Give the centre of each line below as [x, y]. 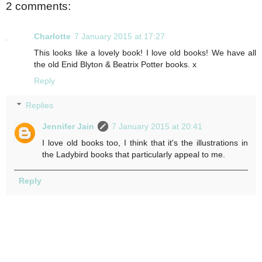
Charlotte [52, 37]
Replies [40, 105]
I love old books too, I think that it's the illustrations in [145, 142]
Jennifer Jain [68, 126]
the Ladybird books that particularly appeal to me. [134, 154]
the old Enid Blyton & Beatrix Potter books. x [115, 65]
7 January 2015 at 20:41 [157, 126]
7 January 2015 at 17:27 [120, 37]
